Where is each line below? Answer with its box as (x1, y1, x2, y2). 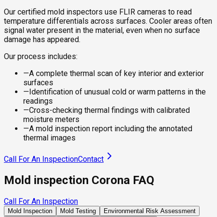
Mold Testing (60, 207, 96, 215)
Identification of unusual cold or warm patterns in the (29, 87, 206, 97)
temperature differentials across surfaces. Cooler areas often (4, 16, 212, 26)
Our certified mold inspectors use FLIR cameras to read (4, 7, 192, 17)
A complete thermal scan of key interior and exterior (29, 69, 204, 78)
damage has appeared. (4, 35, 80, 45)
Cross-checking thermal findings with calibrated (29, 106, 190, 115)
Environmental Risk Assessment (104, 207, 196, 215)
